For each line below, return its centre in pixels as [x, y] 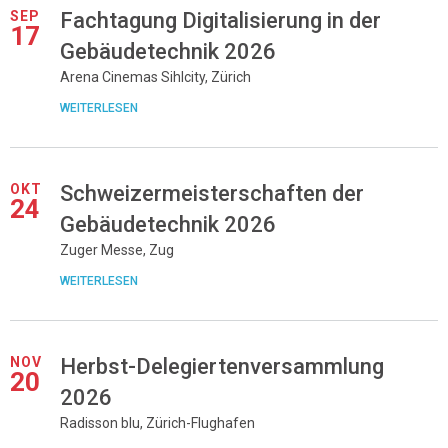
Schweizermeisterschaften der [212, 193]
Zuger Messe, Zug [117, 250]
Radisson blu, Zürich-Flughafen [157, 423]
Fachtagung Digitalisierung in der [220, 20]
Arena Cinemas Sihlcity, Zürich [155, 77]
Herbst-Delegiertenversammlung [222, 366]
